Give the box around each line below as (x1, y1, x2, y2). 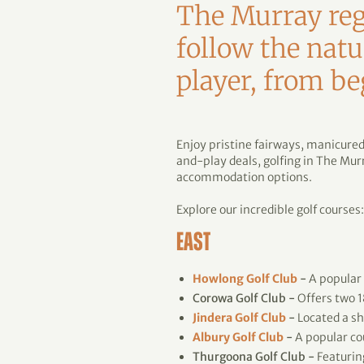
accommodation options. (176, 170, 312, 184)
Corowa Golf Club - (193, 291, 295, 305)
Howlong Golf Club (193, 271, 297, 286)
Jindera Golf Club (193, 310, 286, 325)
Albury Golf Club (193, 330, 284, 344)
